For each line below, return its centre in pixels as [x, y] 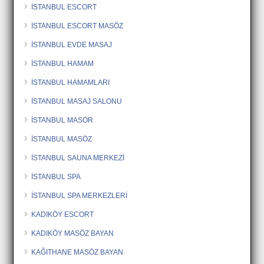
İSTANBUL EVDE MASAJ [72, 44]
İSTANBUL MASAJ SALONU [77, 101]
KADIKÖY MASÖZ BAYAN [73, 233]
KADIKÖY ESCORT [63, 214]
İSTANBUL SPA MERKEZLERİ [80, 195]
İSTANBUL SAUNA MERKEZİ [78, 158]
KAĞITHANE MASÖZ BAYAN [77, 252]
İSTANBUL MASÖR [62, 120]
